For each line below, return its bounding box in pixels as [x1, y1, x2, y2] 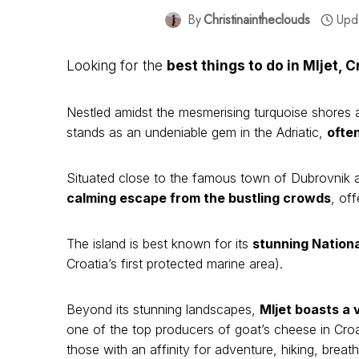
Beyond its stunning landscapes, [67, 301, 260, 318]
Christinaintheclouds [203, 10, 310, 30]
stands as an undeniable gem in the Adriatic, [67, 124, 327, 141]
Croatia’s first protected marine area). [67, 256, 287, 272]
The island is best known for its [67, 236, 252, 252]
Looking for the [67, 58, 167, 75]
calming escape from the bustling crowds [67, 190, 331, 207]
